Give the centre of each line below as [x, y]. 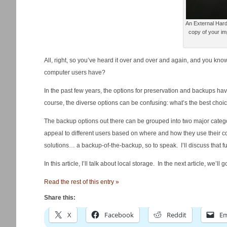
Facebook [119, 215]
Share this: [60, 198]
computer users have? [75, 72]
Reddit [177, 215]
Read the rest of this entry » [82, 182]
